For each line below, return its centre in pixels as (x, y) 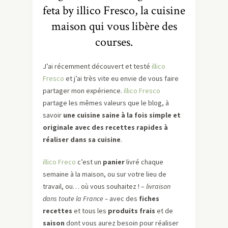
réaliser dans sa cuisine (82, 140)
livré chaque (144, 162)
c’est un (89, 162)
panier (114, 162)
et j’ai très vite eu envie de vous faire (121, 79)
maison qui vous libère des (114, 26)
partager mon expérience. (83, 91)
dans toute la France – (75, 199)
